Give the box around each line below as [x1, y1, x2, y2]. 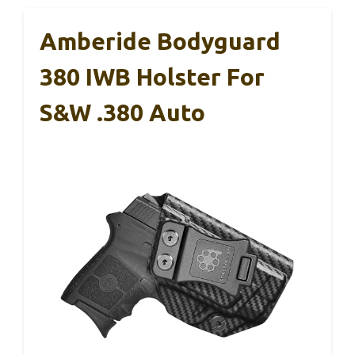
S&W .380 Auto [40, 99, 205, 126]
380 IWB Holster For [40, 63, 265, 90]
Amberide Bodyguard [40, 28, 281, 55]
